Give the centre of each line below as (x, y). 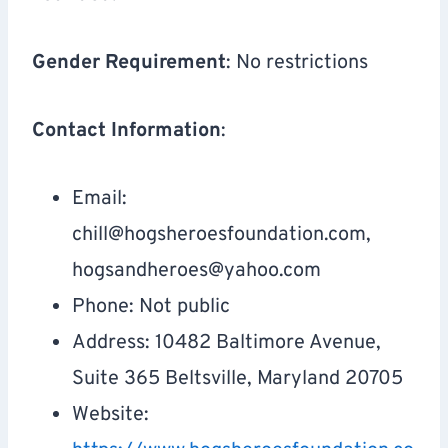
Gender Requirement (129, 63)
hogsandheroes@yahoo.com (196, 271)
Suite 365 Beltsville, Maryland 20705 (237, 379)
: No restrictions (297, 63)
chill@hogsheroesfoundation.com (219, 235)
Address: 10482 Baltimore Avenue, (226, 343)
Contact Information (126, 131)
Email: (99, 199)
